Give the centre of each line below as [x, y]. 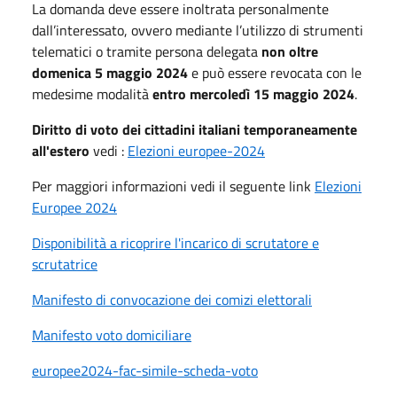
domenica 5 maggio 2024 [110, 72]
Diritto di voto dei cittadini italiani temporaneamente [195, 129]
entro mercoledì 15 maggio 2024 [253, 93]
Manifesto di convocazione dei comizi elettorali [172, 299]
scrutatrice [65, 264]
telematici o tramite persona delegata [147, 51]
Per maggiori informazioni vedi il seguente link [173, 186]
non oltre [290, 51]
